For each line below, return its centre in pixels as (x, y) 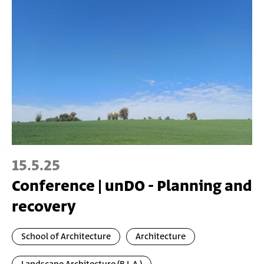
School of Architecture (66, 236)
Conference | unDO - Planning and (132, 186)
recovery (44, 207)
